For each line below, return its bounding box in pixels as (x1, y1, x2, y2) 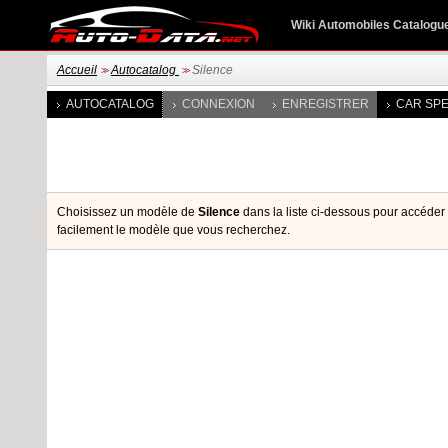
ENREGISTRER (282, 97, 369, 111)
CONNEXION (182, 97, 255, 111)
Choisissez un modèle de (57, 205, 198, 219)
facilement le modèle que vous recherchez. (57, 223, 290, 237)
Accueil (57, 63, 97, 77)
